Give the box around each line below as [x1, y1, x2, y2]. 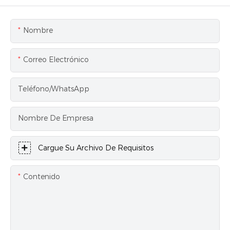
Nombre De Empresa [18, 113, 93, 123]
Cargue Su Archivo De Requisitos [38, 143, 154, 153]
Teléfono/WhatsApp [18, 84, 89, 94]
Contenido [23, 172, 60, 182]
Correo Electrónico [23, 55, 89, 65]
